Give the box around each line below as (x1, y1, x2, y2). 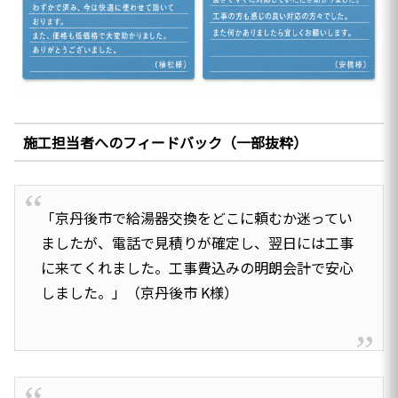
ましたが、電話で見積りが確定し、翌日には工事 (40, 231, 354, 253)
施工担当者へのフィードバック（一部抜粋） (22, 131, 307, 153)
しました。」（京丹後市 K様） (40, 281, 238, 303)
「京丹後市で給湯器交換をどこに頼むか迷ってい (40, 206, 353, 228)
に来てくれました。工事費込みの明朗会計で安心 (40, 256, 354, 278)
